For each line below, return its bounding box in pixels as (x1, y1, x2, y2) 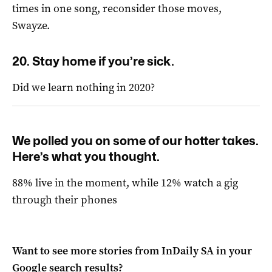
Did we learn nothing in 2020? (12, 80, 155, 95)
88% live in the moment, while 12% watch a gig (12, 175, 238, 191)
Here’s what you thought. (12, 149, 160, 165)
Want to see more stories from (12, 243, 161, 259)
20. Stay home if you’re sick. (12, 54, 174, 69)
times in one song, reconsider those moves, (12, 1, 222, 16)
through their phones (12, 192, 117, 208)
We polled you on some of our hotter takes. (12, 134, 259, 149)
